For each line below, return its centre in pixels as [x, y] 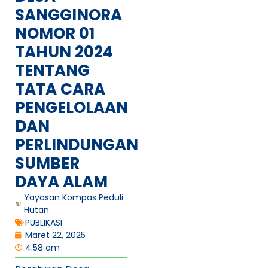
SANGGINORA [68, 15]
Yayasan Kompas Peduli [73, 197]
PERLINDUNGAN [77, 144]
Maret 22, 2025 [55, 235]
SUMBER [47, 163]
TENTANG [52, 70]
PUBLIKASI [44, 222]
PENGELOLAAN [71, 107]
